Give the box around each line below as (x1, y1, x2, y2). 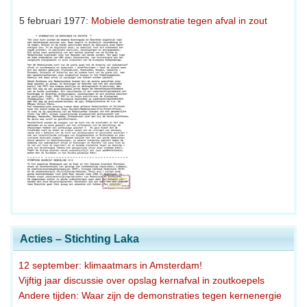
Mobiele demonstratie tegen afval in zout (91, 14, 267, 26)
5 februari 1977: (19, 14, 91, 26)
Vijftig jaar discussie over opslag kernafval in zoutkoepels (19, 274, 265, 286)
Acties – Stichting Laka (20, 232, 139, 245)
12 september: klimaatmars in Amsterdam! (19, 259, 202, 271)
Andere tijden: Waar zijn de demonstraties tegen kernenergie (19, 289, 282, 301)
